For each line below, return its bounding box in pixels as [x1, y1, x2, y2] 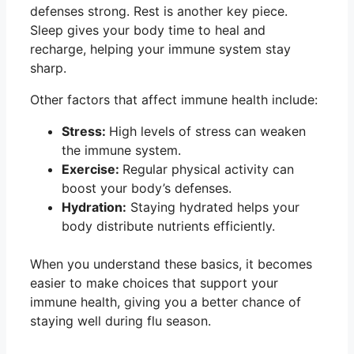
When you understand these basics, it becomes [30, 256, 312, 273]
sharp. [30, 60, 66, 77]
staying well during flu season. [30, 313, 211, 330]
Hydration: [62, 199, 126, 216]
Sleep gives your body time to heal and [30, 22, 265, 39]
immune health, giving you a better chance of [30, 294, 301, 311]
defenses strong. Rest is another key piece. [30, 3, 288, 20]
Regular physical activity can [122, 161, 294, 178]
